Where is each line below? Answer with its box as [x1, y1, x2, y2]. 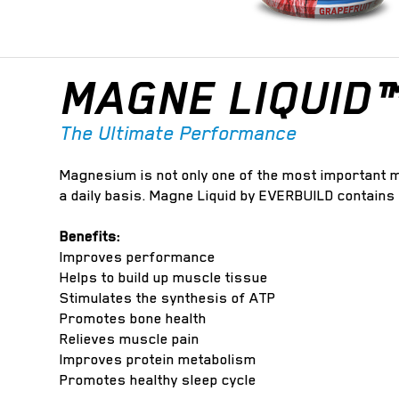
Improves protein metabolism [60, 351, 257, 368]
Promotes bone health [60, 310, 208, 327]
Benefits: [60, 228, 121, 245]
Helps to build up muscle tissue [60, 269, 269, 286]
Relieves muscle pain [60, 330, 200, 347]
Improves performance [60, 248, 216, 265]
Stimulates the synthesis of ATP [60, 289, 277, 306]
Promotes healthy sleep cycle [60, 371, 257, 388]
